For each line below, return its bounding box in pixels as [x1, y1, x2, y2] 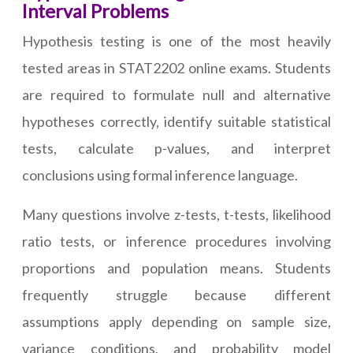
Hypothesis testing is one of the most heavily [22, 32, 331, 50]
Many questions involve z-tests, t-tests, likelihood [22, 206, 331, 224]
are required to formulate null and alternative [22, 86, 331, 104]
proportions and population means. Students [22, 259, 331, 277]
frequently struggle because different [22, 286, 331, 304]
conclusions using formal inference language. [22, 166, 298, 184]
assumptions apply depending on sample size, [22, 313, 331, 331]
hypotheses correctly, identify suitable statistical [22, 113, 331, 131]
